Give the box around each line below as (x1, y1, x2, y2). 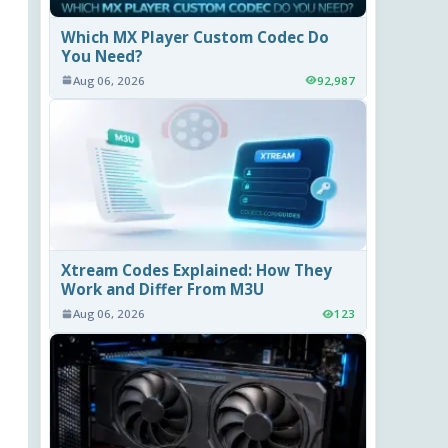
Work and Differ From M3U (61, 278, 265, 299)
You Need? (61, 45, 144, 66)
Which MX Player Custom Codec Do (61, 26, 330, 47)
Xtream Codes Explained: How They (61, 259, 333, 280)
